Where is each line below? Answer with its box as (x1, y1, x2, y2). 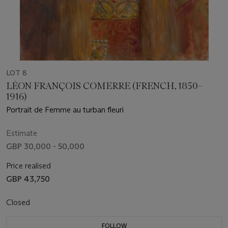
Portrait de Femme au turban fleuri (6, 105, 124, 115)
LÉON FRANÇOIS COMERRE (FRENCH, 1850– (6, 80, 202, 92)
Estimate (6, 128, 37, 138)
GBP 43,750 (6, 174, 50, 184)
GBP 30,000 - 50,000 (6, 141, 84, 152)
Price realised (6, 161, 51, 171)
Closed (6, 197, 32, 208)
